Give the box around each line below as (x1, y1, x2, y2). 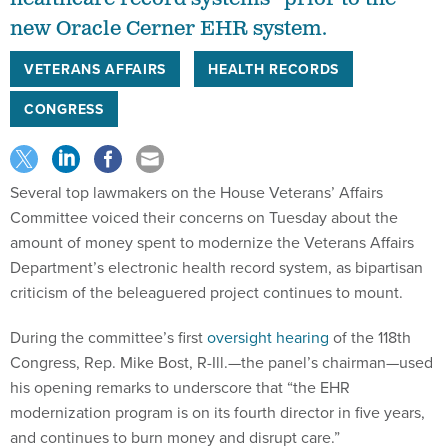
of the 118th (329, 325, 411, 348)
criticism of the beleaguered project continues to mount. (10, 280, 403, 303)
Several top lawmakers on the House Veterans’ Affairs (10, 180, 383, 203)
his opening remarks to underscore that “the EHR (10, 375, 350, 398)
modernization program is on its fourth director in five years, (10, 400, 425, 423)
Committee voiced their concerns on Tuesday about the (10, 205, 398, 228)
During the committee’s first (10, 325, 207, 348)
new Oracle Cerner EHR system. (10, 15, 327, 42)
